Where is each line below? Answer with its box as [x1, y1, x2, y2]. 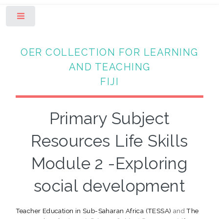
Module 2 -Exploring [31, 153, 188, 173]
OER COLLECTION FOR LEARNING [21, 46, 198, 58]
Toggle [43, 15, 62, 22]
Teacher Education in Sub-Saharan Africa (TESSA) [15, 206, 172, 215]
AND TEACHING [68, 61, 151, 73]
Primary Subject [49, 109, 170, 128]
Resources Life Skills [31, 131, 188, 151]
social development [33, 176, 186, 196]
